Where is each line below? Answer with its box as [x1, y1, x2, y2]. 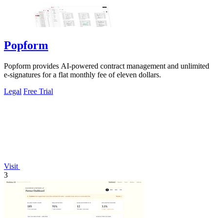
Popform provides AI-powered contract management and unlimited [4, 61, 209, 70]
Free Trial [23, 87, 53, 95]
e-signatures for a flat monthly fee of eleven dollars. [4, 70, 161, 79]
